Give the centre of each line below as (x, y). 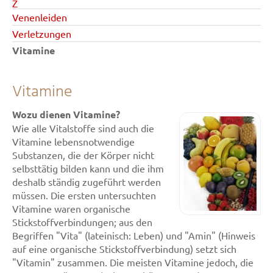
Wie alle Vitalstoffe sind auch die (83, 128)
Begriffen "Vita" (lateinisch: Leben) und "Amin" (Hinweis (134, 235)
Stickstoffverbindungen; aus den (82, 222)
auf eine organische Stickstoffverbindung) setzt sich (124, 249)
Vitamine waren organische (71, 208)
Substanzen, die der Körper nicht (83, 155)
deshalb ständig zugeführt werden (87, 182)
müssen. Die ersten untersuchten (84, 195)
